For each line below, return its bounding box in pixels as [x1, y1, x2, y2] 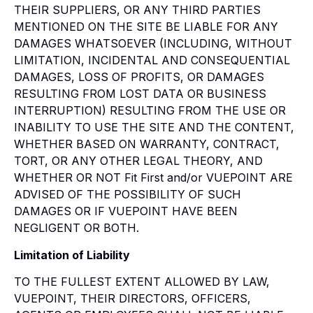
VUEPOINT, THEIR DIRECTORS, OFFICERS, [14, 291, 251, 305]
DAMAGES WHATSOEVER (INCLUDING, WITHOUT [14, 36, 292, 51]
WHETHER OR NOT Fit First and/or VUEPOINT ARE [14, 170, 293, 185]
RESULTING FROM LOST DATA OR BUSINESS [14, 87, 266, 101]
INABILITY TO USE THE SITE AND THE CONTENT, [14, 120, 294, 135]
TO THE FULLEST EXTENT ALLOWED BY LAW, [14, 274, 270, 289]
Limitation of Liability [14, 247, 130, 262]
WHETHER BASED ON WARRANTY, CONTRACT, [14, 137, 279, 152]
